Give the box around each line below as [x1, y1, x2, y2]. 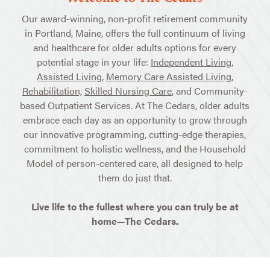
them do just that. [98, 171, 172, 185]
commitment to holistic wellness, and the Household [24, 142, 246, 156]
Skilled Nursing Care [84, 84, 172, 98]
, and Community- [171, 84, 248, 98]
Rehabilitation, [22, 84, 82, 98]
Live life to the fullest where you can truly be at [31, 199, 239, 214]
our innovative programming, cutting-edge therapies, [24, 127, 246, 142]
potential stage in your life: [36, 55, 151, 69]
